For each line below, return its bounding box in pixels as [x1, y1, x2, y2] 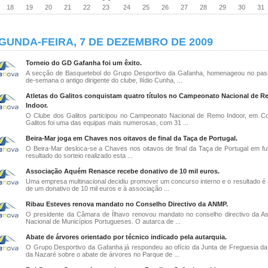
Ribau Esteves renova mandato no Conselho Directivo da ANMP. [26, 200, 228, 208]
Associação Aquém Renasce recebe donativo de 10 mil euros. [26, 167, 220, 175]
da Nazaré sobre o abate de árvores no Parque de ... [26, 251, 179, 258]
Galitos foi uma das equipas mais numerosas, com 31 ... [26, 119, 188, 126]
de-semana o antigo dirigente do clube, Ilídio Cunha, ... [26, 77, 182, 84]
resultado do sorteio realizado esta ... [26, 152, 133, 159]
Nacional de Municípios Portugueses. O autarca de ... [26, 218, 181, 225]
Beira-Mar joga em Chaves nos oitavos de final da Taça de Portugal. [26, 135, 237, 142]
